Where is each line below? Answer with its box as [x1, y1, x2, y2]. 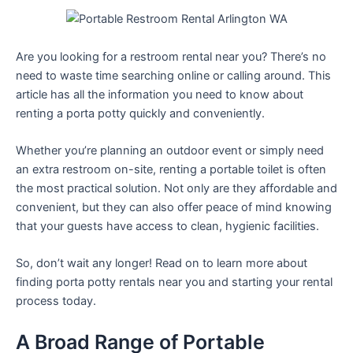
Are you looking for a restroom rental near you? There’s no [16, 49, 326, 64]
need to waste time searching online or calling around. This [16, 68, 331, 83]
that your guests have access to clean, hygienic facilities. [16, 218, 319, 233]
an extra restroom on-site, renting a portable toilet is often [16, 162, 326, 176]
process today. [16, 294, 96, 309]
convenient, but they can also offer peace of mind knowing [16, 199, 332, 214]
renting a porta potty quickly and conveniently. [16, 106, 265, 121]
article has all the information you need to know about [16, 87, 303, 102]
